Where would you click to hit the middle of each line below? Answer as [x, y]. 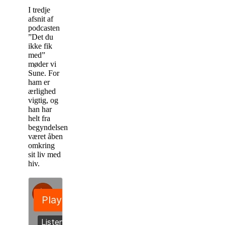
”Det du [41, 37]
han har [40, 109]
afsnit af [41, 19]
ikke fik [40, 46]
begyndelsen [48, 127]
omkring [41, 145]
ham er [39, 82]
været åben [45, 136]
